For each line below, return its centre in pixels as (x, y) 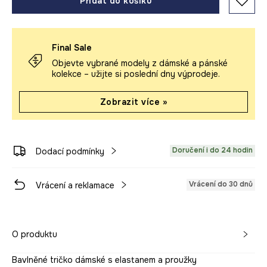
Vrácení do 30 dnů (221, 184)
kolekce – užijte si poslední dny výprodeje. (136, 74)
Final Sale (72, 48)
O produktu (35, 235)
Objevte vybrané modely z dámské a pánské (140, 63)
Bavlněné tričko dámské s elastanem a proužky (104, 260)
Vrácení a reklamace (75, 186)
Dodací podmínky (70, 152)
